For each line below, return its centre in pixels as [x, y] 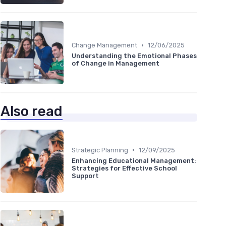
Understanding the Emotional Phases [134, 56]
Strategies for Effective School [124, 168]
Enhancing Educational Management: [134, 160]
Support [85, 176]
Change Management [104, 45]
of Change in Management [116, 64]
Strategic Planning [100, 150]
